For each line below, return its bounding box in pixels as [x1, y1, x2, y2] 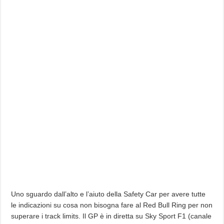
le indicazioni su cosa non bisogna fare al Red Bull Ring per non [11, 201, 213, 209]
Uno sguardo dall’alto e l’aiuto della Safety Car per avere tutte [11, 190, 206, 198]
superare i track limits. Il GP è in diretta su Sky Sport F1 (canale [11, 212, 212, 220]
